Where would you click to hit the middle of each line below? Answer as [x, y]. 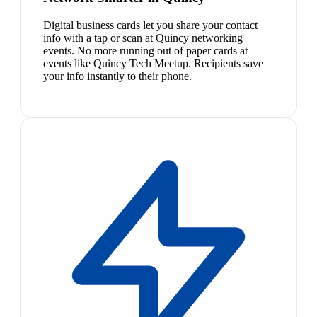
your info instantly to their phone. [117, 76]
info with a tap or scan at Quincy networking [143, 38]
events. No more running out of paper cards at [145, 50]
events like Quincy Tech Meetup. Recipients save [153, 63]
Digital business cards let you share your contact [150, 25]
